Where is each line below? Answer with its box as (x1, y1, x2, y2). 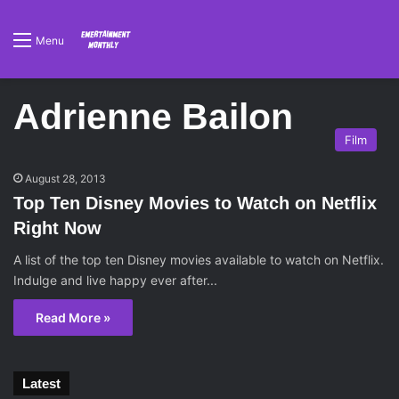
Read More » (36, 310, 110, 325)
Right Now (13, 218, 102, 238)
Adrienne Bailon (13, 96, 293, 137)
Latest (22, 376, 61, 391)
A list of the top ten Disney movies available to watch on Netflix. (13, 252, 384, 267)
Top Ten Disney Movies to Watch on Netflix (13, 193, 377, 213)
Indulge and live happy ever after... (13, 273, 217, 288)
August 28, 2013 (25, 172, 106, 185)
